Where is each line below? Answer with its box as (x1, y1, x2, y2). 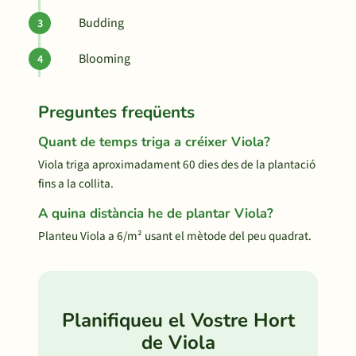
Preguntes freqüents (38, 101, 195, 123)
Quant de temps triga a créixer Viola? (38, 133, 270, 151)
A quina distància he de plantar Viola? (38, 204, 273, 222)
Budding (79, 14, 124, 32)
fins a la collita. (38, 175, 114, 192)
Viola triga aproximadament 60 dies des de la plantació (38, 156, 315, 173)
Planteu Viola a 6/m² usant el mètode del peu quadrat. (38, 227, 311, 245)
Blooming (79, 50, 130, 68)
